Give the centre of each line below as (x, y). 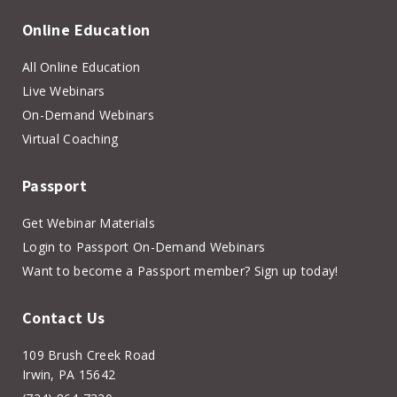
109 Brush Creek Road (89, 354)
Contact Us (64, 317)
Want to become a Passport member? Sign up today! (180, 270)
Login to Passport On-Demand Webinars (144, 246)
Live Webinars (64, 90)
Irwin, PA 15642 (69, 374)
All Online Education (82, 66)
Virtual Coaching (70, 138)
